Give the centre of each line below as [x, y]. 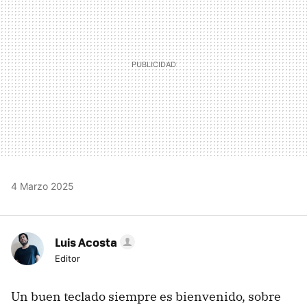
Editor [67, 259]
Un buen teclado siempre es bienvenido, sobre [146, 297]
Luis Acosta [86, 242]
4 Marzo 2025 [42, 186]
